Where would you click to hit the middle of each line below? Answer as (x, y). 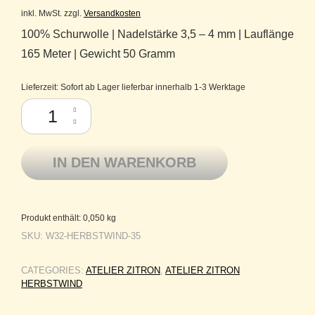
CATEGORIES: (53, 270)
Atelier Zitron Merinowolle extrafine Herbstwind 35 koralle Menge (151, 104)
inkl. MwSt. (41, 13)
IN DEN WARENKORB (124, 162)
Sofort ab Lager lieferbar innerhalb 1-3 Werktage (153, 86)
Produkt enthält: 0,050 (64, 217)
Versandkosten (112, 13)
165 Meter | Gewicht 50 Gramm (98, 53)
